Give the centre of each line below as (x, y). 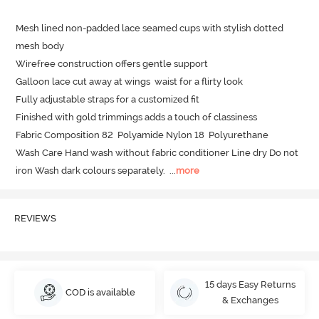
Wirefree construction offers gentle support (113, 64)
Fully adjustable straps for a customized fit (108, 100)
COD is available (101, 292)
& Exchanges (250, 300)
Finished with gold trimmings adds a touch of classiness (138, 117)
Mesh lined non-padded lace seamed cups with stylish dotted (150, 28)
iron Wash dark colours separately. (91, 171)
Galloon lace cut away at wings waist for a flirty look (130, 82)
